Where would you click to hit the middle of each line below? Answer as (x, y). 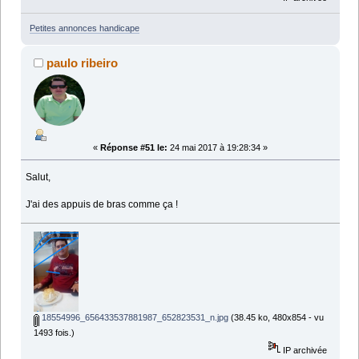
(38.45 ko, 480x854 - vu (276, 318)
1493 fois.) (54, 333)
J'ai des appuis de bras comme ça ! (102, 204)
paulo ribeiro (83, 63)
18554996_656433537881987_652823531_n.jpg (133, 318)
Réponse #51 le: (134, 147)
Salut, (38, 177)
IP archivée (304, 351)
